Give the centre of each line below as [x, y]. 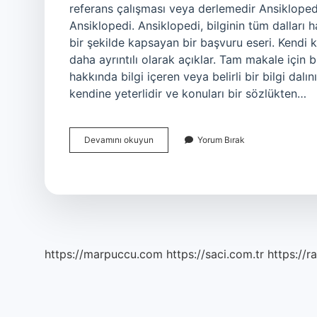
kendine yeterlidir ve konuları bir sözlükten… [188, 93]
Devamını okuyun [119, 140]
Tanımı [166, 152]
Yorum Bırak [221, 140]
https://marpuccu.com [104, 254]
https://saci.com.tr [215, 254]
